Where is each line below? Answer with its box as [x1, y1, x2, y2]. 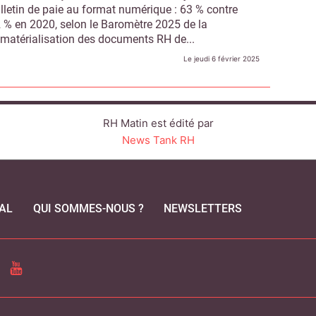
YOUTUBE [8, 260, 59, 273]
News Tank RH [121, 133, 195, 147]
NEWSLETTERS [163, 202, 242, 215]
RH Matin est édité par [102, 116, 214, 130]
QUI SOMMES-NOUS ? [32, 202, 144, 215]
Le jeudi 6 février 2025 [183, 54, 260, 63]
